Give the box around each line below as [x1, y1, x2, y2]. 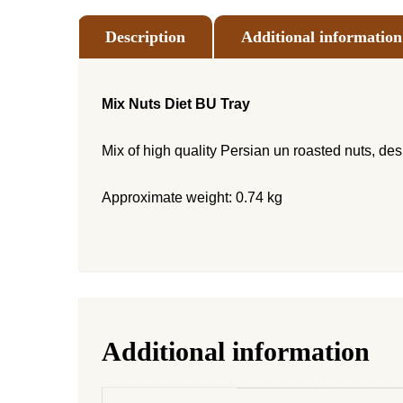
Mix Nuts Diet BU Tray [102, 96, 250, 112]
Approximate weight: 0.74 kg [102, 190, 282, 205]
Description [105, 28, 185, 46]
